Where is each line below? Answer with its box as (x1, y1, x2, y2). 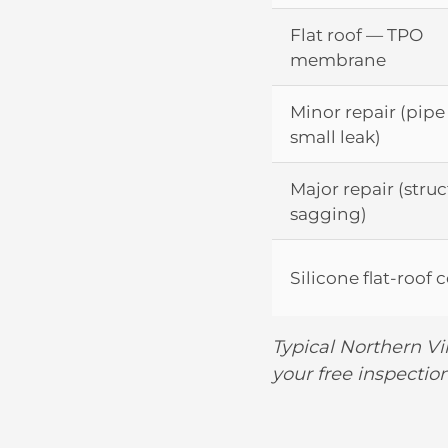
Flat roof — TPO (290, 23, 423, 45)
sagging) (290, 202, 367, 224)
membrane (290, 48, 386, 70)
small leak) (290, 125, 381, 147)
